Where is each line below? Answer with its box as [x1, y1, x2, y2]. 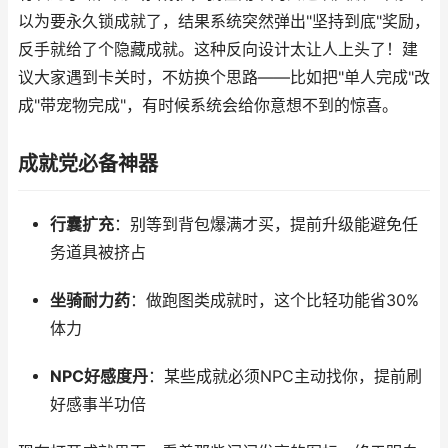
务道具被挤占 [49, 243, 146, 262]
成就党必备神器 [18, 152, 158, 176]
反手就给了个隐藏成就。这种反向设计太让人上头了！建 [18, 40, 418, 59]
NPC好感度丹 [49, 367, 148, 386]
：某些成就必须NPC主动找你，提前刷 [147, 367, 422, 386]
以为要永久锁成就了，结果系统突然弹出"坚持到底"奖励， [18, 12, 430, 31]
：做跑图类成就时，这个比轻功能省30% [129, 291, 419, 310]
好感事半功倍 [49, 395, 146, 414]
